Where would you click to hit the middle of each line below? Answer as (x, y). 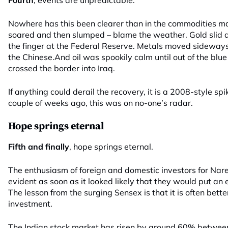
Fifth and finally (39, 147)
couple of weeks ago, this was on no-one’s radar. (101, 103)
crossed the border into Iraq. (62, 68)
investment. (30, 204)
